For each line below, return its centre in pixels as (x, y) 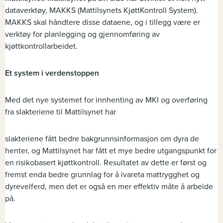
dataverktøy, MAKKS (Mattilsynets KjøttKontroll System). (102, 11)
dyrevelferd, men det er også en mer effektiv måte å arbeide (109, 187)
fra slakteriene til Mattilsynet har (60, 112)
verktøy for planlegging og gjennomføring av (82, 35)
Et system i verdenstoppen (52, 73)
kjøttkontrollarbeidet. (41, 47)
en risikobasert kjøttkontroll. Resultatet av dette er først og (106, 163)
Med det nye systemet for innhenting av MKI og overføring (106, 100)
